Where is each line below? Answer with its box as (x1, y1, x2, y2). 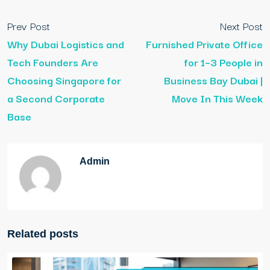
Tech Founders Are (7, 54, 98, 71)
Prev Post (7, 17, 50, 34)
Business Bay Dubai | (164, 72, 263, 89)
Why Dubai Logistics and (7, 36, 124, 52)
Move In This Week (172, 90, 263, 107)
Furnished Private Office (146, 36, 263, 52)
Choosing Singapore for (7, 72, 121, 89)
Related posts (7, 228, 78, 240)
